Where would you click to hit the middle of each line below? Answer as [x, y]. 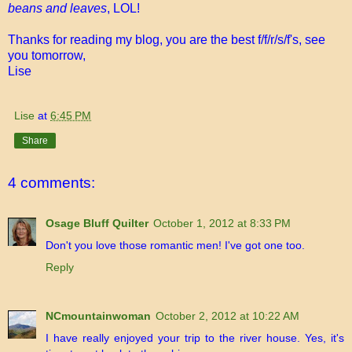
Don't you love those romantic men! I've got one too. [175, 246]
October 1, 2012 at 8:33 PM [222, 224]
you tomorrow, [47, 55]
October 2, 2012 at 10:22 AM [227, 316]
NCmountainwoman [98, 316]
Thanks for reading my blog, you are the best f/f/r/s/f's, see [167, 39]
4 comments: [51, 182]
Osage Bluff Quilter [97, 224]
